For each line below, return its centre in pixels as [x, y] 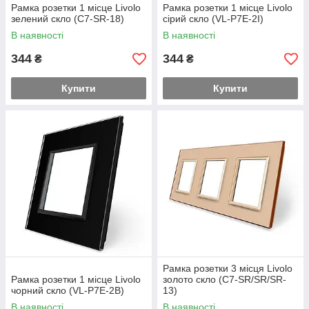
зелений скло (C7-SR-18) [68, 19]
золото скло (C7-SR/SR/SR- [225, 279]
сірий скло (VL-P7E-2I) [213, 19]
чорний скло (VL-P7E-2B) [68, 290]
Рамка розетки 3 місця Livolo [228, 268]
